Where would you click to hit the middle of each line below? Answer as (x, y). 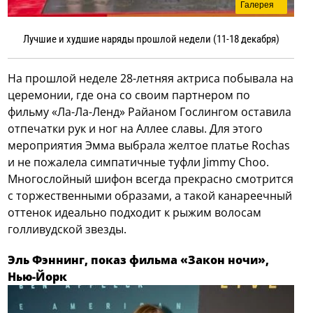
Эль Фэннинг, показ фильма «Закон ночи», (139, 260)
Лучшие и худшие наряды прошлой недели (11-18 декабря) (151, 39)
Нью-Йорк (38, 276)
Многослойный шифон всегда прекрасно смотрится (151, 179)
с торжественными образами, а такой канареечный (150, 195)
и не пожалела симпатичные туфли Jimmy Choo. (139, 162)
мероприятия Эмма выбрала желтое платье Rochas (149, 145)
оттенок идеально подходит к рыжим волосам (135, 212)
